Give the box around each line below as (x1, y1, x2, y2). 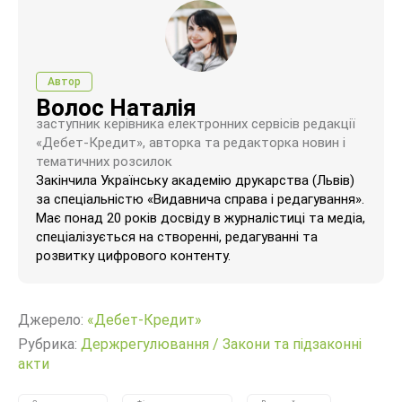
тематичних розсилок (36, 153, 172, 170)
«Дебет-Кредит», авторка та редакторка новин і (36, 134, 345, 151)
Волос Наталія (36, 93, 197, 121)
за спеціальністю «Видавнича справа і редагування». (36, 190, 364, 207)
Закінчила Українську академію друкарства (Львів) (36, 171, 354, 188)
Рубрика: (18, 335, 81, 353)
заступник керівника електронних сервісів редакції (36, 115, 355, 132)
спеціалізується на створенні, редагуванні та (36, 228, 318, 245)
